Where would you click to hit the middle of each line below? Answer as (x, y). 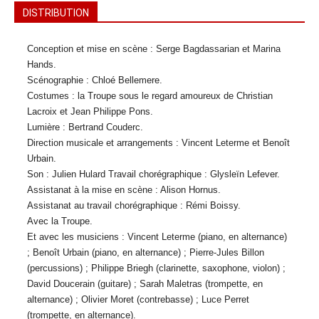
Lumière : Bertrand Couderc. (85, 127)
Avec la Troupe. (60, 221)
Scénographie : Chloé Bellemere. (95, 80)
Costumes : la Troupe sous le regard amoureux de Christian (150, 96)
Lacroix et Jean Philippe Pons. (90, 111)
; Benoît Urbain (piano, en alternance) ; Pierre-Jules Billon (146, 252)
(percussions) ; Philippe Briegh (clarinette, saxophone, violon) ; (156, 268)
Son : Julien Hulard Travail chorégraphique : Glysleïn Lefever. (153, 174)
